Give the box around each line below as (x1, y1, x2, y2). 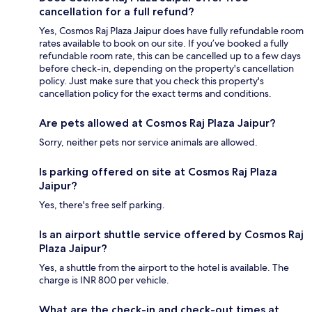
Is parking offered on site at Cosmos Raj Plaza (39, 165, 277, 179)
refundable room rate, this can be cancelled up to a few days (39, 49, 301, 63)
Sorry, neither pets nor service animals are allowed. (39, 136, 258, 149)
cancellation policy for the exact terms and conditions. (39, 87, 272, 100)
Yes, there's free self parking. (39, 198, 165, 212)
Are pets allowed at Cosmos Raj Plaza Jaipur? (39, 116, 276, 130)
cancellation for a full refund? (39, 5, 194, 19)
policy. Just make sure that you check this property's (39, 75, 264, 88)
